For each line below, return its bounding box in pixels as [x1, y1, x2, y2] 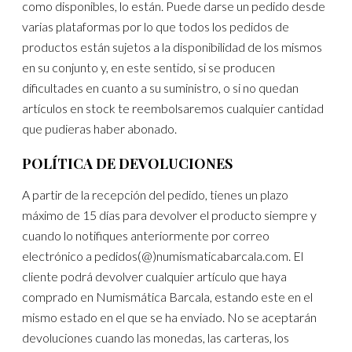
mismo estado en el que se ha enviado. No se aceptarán [22, 310, 317, 325]
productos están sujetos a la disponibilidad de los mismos [22, 38, 323, 54]
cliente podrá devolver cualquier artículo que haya [22, 269, 288, 284]
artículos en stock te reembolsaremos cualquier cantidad [22, 100, 324, 115]
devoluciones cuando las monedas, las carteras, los [22, 330, 290, 346]
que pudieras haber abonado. [22, 120, 178, 136]
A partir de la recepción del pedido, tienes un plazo [22, 187, 289, 203]
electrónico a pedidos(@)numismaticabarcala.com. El [22, 248, 304, 264]
